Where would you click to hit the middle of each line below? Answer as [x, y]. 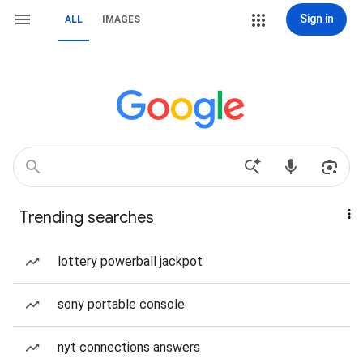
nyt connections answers [129, 347]
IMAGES [121, 19]
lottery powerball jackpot [130, 261]
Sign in [316, 19]
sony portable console [121, 304]
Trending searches [87, 218]
